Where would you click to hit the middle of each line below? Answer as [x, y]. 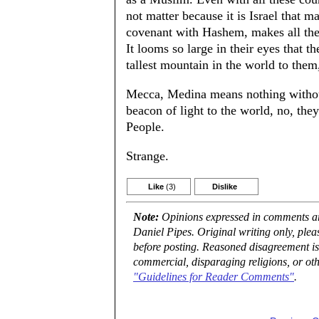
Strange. [147, 156]
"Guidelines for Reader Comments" [214, 277]
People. [145, 127]
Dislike [225, 187]
